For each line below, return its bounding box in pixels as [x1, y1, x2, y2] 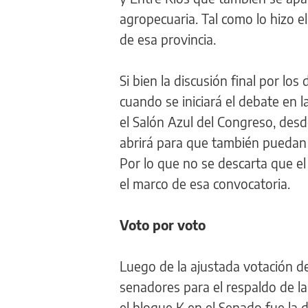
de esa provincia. [120, 30, 216, 47]
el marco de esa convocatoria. [120, 175, 290, 192]
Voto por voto [120, 216, 206, 233]
